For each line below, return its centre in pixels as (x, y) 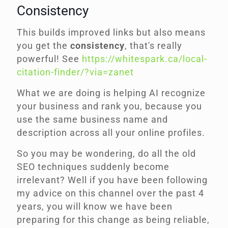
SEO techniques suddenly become (93, 167)
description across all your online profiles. (112, 133)
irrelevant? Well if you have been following (112, 180)
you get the (44, 46)
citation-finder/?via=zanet (75, 72)
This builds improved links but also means (111, 33)
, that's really (153, 46)
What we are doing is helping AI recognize (111, 93)
